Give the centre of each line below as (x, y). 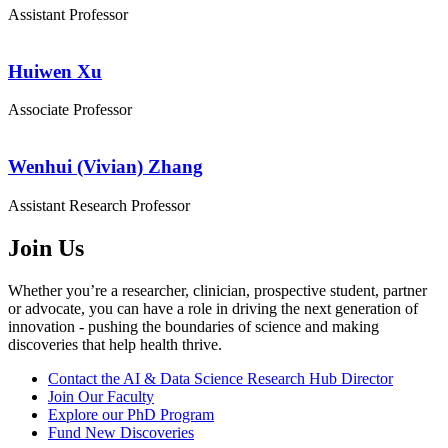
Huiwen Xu (55, 71)
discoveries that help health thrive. (115, 344)
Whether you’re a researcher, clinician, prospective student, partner (217, 290)
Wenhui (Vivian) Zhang (105, 167)
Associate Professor (70, 110)
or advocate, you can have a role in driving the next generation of (213, 308)
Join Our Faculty (101, 396)
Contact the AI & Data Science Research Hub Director (220, 378)
